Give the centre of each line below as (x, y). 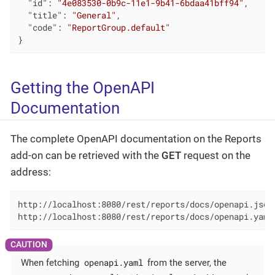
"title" (45, 15)
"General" (94, 15)
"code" (42, 27)
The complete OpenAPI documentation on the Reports (136, 139)
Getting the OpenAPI (83, 88)
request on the (216, 156)
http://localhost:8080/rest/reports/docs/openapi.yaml (145, 217)
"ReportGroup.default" (118, 27)
